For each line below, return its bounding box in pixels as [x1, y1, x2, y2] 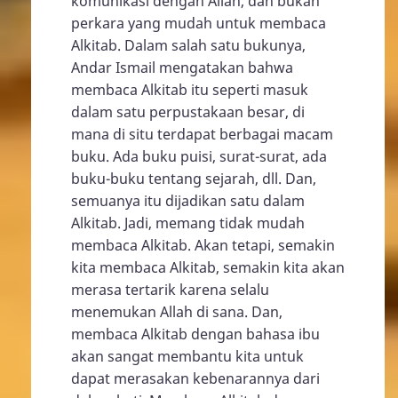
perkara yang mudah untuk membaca [71, 13, 326, 33]
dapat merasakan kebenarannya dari [71, 369, 320, 388]
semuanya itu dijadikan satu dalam [71, 191, 305, 211]
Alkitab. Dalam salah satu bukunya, [71, 36, 306, 55]
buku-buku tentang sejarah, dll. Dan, [71, 169, 316, 188]
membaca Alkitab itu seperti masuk [71, 80, 308, 99]
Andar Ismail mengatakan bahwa [71, 58, 293, 77]
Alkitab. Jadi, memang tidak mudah [71, 213, 305, 233]
